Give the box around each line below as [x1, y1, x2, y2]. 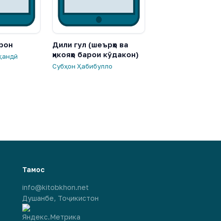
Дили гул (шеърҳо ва [52, 39, 128, 49]
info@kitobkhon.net [22, 183, 89, 191]
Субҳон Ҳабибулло [52, 62, 112, 70]
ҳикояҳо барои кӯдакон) [52, 49, 139, 59]
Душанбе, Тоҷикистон [22, 193, 99, 202]
